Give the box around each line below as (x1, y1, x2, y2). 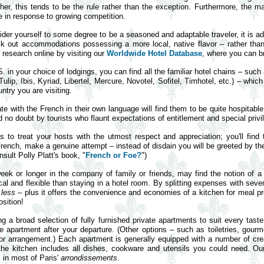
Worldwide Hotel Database (107, 49, 202, 58)
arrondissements (61, 253, 117, 262)
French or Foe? (85, 151, 141, 160)
